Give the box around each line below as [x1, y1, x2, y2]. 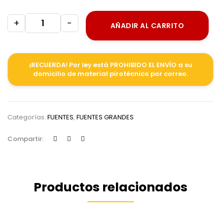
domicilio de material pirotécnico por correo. [33, 69, 188, 79]
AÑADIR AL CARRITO [110, 21, 184, 31]
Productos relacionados [34, 179, 187, 196]
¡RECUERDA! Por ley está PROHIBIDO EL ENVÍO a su [29, 60, 192, 70]
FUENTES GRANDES [76, 112, 134, 122]
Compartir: [7, 134, 43, 144]
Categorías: [7, 112, 47, 122]
